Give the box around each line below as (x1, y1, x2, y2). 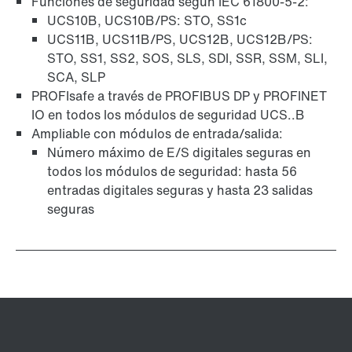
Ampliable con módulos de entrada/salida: (31, 124, 283, 144)
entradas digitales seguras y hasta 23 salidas (47, 181, 313, 200)
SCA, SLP (47, 68, 105, 87)
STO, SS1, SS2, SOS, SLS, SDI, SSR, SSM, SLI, (47, 49, 328, 68)
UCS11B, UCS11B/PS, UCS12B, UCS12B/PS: (47, 30, 313, 49)
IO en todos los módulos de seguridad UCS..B (31, 105, 305, 125)
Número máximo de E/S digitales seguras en (47, 143, 311, 163)
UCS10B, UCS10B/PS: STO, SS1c (47, 11, 247, 31)
